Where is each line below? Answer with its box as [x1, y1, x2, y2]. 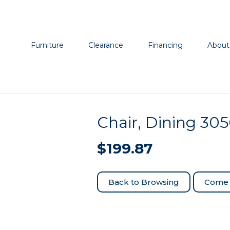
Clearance [88, 41, 124, 50]
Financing [148, 41, 183, 50]
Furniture [31, 41, 64, 50]
